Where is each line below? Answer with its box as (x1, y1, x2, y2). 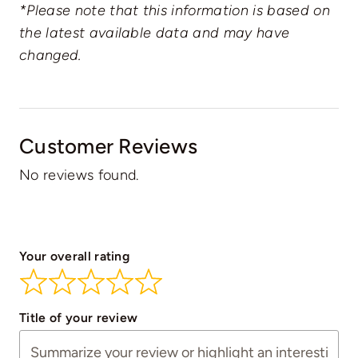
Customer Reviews (18, 133, 198, 159)
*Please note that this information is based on (18, 2, 330, 20)
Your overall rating (18, 249, 130, 265)
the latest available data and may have (18, 24, 290, 42)
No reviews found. (18, 166, 139, 185)
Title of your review (18, 309, 138, 325)
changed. (18, 46, 82, 65)
